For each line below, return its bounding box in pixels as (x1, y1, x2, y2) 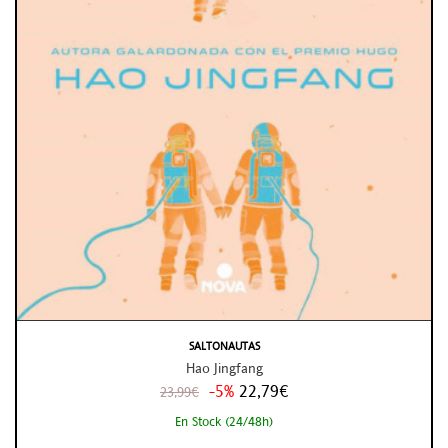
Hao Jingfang (185, 358, 263, 379)
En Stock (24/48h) (175, 411, 273, 430)
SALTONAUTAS (188, 338, 260, 355)
